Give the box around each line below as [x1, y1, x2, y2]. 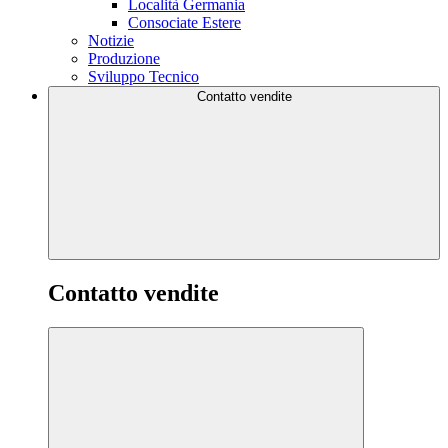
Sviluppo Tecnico [88, 67, 199, 85]
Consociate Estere [128, 13, 241, 31]
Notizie [88, 31, 134, 49]
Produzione [88, 49, 160, 67]
